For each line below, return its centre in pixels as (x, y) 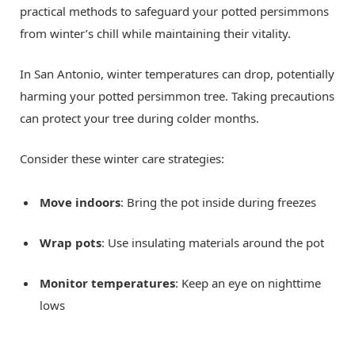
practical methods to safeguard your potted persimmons (174, 11)
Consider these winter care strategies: (122, 159)
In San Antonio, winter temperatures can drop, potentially (177, 74)
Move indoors (80, 202)
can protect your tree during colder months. (139, 118)
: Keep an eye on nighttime (248, 283)
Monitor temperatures (107, 283)
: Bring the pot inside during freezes (218, 202)
